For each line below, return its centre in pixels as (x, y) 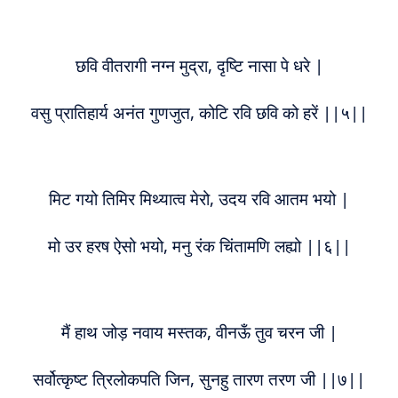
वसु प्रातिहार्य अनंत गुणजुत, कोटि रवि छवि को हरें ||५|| (199, 112)
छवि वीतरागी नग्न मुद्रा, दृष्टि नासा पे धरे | (199, 65)
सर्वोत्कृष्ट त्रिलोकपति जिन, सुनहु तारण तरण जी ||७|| (199, 379)
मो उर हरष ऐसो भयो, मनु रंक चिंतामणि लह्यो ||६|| (199, 246)
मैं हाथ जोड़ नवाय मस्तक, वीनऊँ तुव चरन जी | (199, 332)
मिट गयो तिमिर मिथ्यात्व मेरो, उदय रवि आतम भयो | (199, 199)
